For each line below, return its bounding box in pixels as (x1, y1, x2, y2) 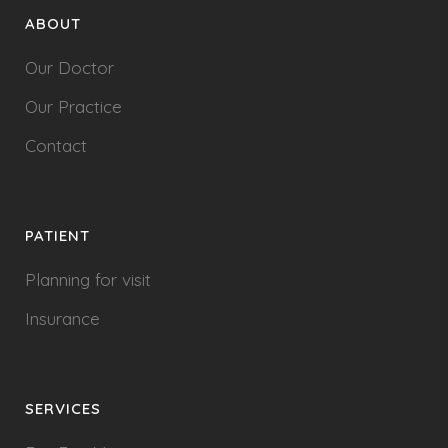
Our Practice (25, 96, 122, 117)
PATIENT (25, 226, 90, 245)
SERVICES (25, 399, 101, 418)
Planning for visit (25, 269, 151, 290)
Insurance (25, 308, 100, 329)
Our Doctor (25, 57, 114, 78)
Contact (25, 135, 87, 156)
